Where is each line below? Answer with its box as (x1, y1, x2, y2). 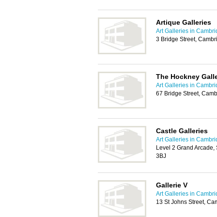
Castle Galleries (156, 127, 208, 135)
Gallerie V (156, 181, 187, 189)
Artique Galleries (156, 18, 211, 26)
